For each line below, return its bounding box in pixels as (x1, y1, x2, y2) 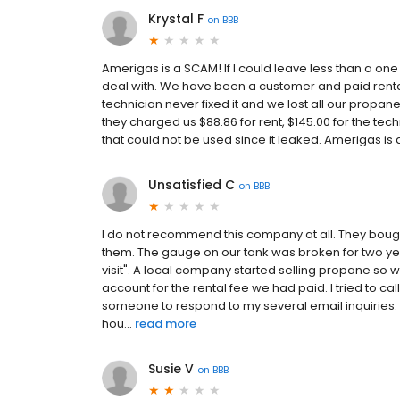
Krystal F (148, 10, 204, 29)
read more (135, 315, 196, 333)
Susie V (148, 360, 194, 379)
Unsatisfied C (148, 176, 235, 195)
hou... (102, 315, 132, 333)
